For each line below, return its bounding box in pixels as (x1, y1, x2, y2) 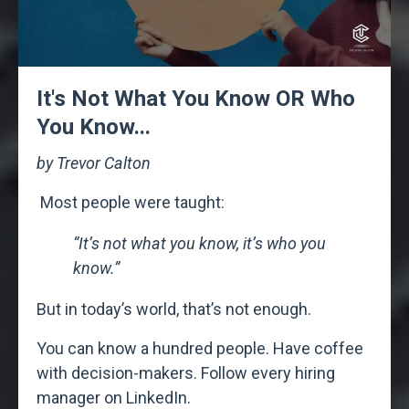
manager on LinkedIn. (37, 387, 191, 407)
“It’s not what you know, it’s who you (73, 233, 326, 253)
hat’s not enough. (188, 299, 311, 319)
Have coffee (273, 338, 363, 358)
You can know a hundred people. (37, 338, 273, 358)
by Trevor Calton (37, 152, 151, 173)
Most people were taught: (40, 192, 225, 212)
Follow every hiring (201, 362, 335, 383)
